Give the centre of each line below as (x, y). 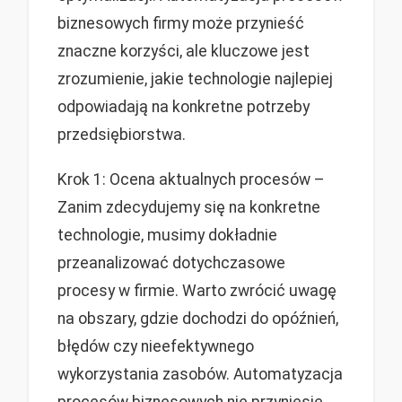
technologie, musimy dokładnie (167, 236)
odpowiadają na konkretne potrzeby (184, 106)
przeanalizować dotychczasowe (171, 263)
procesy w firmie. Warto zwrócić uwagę (197, 291)
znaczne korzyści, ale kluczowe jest (184, 51)
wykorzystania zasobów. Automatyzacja (200, 375)
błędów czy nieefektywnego (156, 347)
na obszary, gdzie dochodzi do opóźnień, (198, 319)
